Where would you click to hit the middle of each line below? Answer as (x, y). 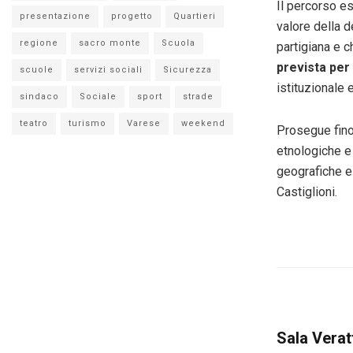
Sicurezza (188, 69)
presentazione (55, 16)
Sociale (98, 96)
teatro (34, 123)
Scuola (178, 43)
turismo (87, 123)
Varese (144, 123)
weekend (203, 123)
